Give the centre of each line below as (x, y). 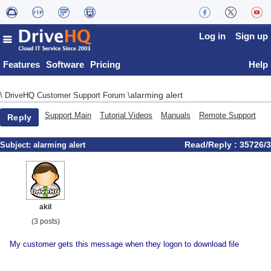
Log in (212, 36)
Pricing (105, 64)
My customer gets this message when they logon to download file (124, 244)
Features (21, 64)
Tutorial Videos (126, 115)
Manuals (176, 115)
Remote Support (227, 115)
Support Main (68, 115)
